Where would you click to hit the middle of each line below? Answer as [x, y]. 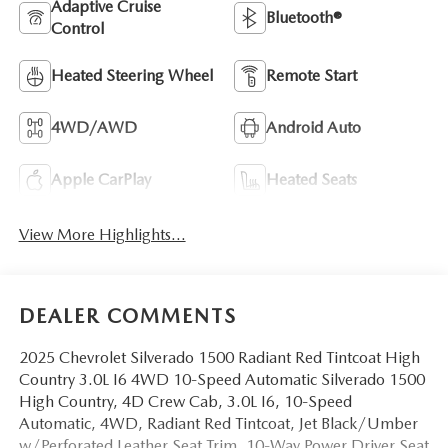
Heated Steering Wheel [131, 75]
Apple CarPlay [100, 179]
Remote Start [311, 75]
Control [77, 28]
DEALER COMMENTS [127, 316]
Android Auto [313, 127]
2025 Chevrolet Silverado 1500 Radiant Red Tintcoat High [219, 358]
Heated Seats [311, 179]
